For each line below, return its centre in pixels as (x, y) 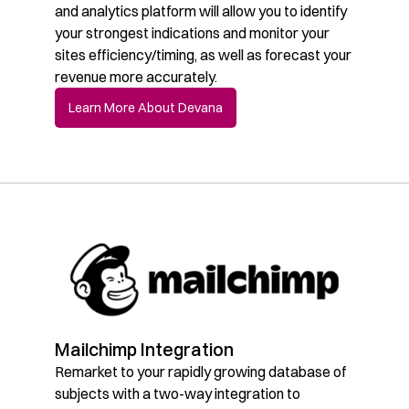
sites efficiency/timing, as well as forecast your (203, 54)
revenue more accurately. (136, 76)
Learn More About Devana (146, 107)
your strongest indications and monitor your (192, 32)
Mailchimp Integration (144, 349)
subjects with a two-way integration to (178, 393)
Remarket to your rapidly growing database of (200, 371)
